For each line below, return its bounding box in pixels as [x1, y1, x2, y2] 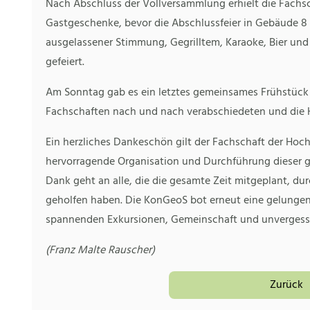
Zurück [270, 276, 303, 295]
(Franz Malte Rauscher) [46, 241, 155, 260]
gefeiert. [46, 53, 84, 72]
